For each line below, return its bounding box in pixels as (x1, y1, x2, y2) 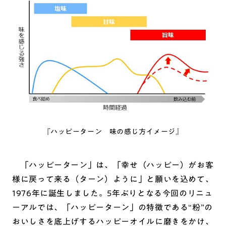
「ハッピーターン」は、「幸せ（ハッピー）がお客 (12, 161, 214, 169)
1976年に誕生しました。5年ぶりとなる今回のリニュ (12, 189, 213, 198)
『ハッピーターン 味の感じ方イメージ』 (43, 128, 183, 136)
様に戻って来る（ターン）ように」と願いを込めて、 (12, 175, 214, 184)
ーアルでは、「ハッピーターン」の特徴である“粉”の (12, 203, 213, 212)
